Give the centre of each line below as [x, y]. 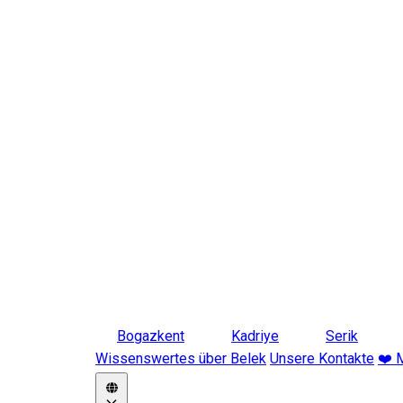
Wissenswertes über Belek [181, 358]
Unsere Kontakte [322, 358]
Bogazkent [151, 336]
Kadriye [255, 336]
